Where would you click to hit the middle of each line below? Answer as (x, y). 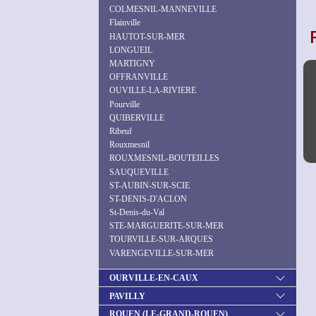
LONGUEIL (131, 50)
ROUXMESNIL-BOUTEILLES (164, 158)
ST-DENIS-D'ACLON (148, 199)
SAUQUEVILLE (139, 172)
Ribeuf (121, 131)
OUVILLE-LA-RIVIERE (153, 91)
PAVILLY (127, 296)
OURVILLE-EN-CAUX (154, 278)
